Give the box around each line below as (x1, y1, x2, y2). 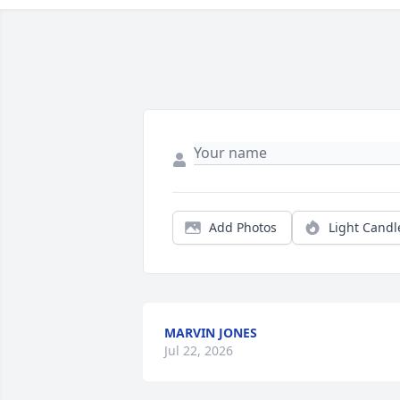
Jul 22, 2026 (164, 342, 233, 359)
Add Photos (209, 219, 277, 236)
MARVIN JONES (164, 324, 257, 341)
